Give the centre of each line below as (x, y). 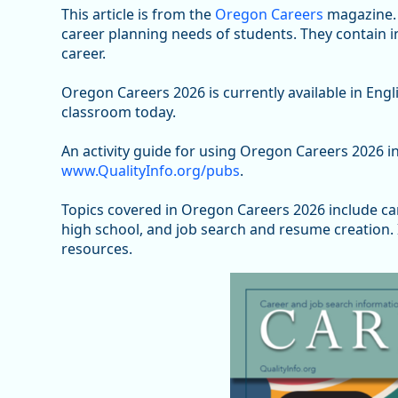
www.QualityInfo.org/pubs (150, 171)
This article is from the (138, 15)
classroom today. (118, 112)
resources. (96, 249)
